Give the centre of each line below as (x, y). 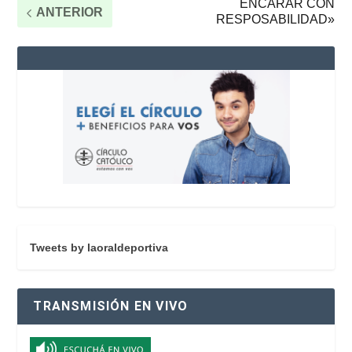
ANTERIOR (70, 12)
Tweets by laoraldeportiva (99, 247)
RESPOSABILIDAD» (275, 19)
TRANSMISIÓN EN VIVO (111, 306)
